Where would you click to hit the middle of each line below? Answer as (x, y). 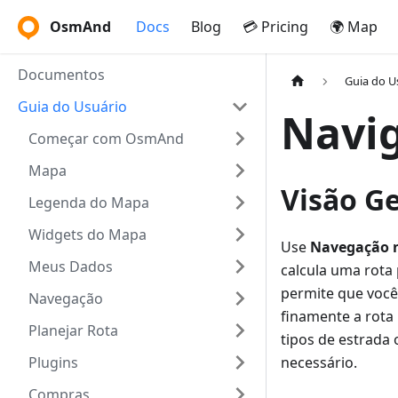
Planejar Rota (73, 330)
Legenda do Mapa (89, 203)
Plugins (53, 362)
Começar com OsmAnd (106, 139)
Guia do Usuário (72, 107)
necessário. (319, 363)
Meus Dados (71, 267)
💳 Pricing (275, 27)
